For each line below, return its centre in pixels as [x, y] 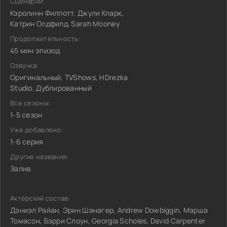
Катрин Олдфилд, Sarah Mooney [65, 24]
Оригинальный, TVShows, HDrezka [69, 77]
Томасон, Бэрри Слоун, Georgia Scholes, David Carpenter [108, 221]
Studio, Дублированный [51, 88]
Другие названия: [40, 157]
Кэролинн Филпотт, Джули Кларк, [67, 13]
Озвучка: [25, 65]
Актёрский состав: [40, 198]
